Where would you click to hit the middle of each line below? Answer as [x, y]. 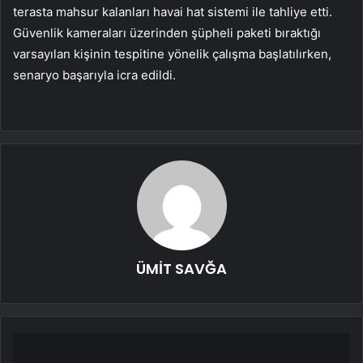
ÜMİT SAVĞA [181, 269]
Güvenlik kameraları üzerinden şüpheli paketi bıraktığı [167, 33]
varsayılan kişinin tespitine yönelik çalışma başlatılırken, [172, 54]
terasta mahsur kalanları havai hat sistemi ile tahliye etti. [173, 12]
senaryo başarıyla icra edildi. [94, 75]
